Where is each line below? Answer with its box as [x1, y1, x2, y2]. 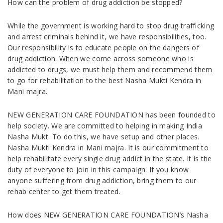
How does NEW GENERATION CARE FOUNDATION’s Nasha [7, 210, 209, 220]
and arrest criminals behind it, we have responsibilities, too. [7, 32, 207, 41]
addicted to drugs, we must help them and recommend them [7, 65, 213, 74]
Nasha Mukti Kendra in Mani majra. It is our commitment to [7, 143, 209, 152]
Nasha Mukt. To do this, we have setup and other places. [7, 132, 200, 141]
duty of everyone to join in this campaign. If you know [7, 165, 189, 174]
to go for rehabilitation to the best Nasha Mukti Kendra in [7, 76, 202, 85]
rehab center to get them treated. [7, 187, 120, 196]
